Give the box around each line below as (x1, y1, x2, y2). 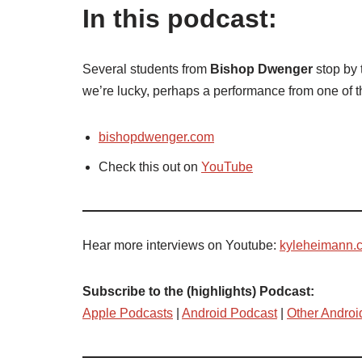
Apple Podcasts (82, 306, 173, 320)
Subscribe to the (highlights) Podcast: (82, 284, 314, 298)
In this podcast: (82, 4, 277, 33)
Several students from (82, 62, 210, 76)
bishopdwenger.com (99, 130, 214, 144)
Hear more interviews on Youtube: (82, 238, 280, 252)
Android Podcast (182, 306, 277, 320)
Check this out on (99, 160, 201, 174)
